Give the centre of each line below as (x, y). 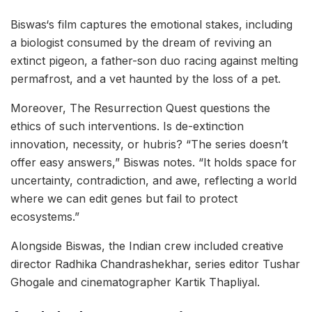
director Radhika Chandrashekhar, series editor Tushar (155, 264)
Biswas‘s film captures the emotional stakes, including (151, 24)
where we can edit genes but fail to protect (124, 198)
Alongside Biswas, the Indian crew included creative (147, 245)
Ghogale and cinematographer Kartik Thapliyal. (135, 282)
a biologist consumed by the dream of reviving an (141, 42)
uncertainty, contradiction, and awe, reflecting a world (154, 180)
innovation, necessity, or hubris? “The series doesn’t (149, 144)
